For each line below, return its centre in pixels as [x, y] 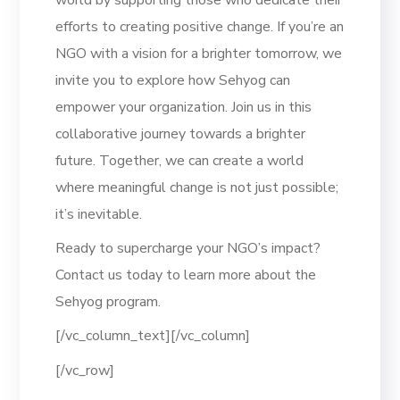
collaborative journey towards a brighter [181, 133]
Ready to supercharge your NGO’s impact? [188, 248]
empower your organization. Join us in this [184, 107]
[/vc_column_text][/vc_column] [153, 335]
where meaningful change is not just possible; [197, 187]
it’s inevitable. [99, 214]
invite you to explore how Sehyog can [173, 80]
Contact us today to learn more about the [186, 275]
